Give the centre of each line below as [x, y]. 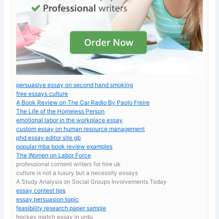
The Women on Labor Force [54, 155]
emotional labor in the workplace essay [70, 120]
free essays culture [42, 93]
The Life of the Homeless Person [61, 111]
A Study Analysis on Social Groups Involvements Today [92, 181]
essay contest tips [41, 190]
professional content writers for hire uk [69, 164]
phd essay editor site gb [49, 137]
